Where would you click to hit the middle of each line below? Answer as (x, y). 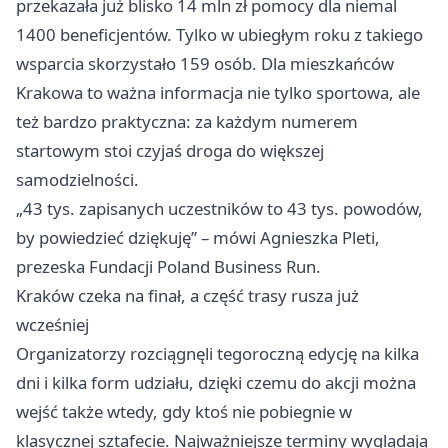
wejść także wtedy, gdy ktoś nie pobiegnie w (184, 411)
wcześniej (52, 324)
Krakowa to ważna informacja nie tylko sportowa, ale (218, 92)
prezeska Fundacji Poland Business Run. (168, 266)
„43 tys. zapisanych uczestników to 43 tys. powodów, (219, 208)
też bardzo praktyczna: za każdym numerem (187, 121)
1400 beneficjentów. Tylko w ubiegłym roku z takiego (219, 34)
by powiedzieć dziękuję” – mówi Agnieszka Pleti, (198, 237)
